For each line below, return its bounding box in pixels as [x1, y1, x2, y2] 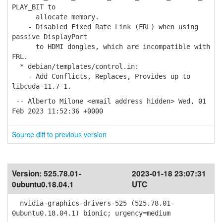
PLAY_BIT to [12, 3, 55, 11]
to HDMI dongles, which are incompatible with [12, 43, 210, 51]
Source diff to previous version [12, 129, 107, 139]
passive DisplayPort [12, 33, 87, 41]
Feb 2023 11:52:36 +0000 [12, 107, 103, 115]
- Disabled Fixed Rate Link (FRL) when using [12, 23, 198, 31]
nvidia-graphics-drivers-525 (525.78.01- [12, 199, 174, 207]
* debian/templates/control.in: [12, 62, 139, 70]
